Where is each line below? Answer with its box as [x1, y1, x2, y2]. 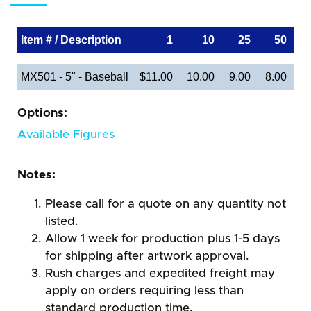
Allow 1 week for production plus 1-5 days [45, 232, 280, 244]
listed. [45, 215, 78, 227]
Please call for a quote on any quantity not [45, 197, 286, 210]
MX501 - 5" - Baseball [21, 70, 128, 83]
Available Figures [17, 128, 115, 140]
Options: [17, 106, 67, 119]
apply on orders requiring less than [45, 284, 244, 296]
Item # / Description [21, 33, 121, 46]
